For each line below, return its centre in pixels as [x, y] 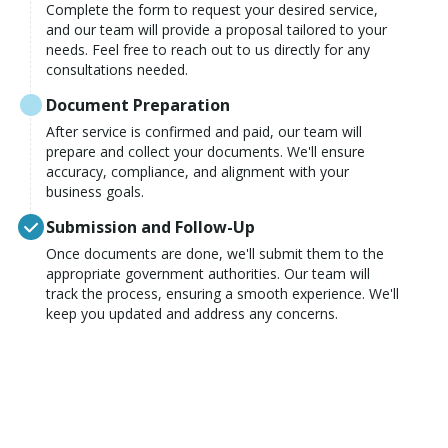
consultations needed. [117, 69]
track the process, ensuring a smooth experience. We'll [222, 293]
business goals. [95, 191]
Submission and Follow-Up [150, 227]
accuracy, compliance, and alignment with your [197, 171]
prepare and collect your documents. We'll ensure [205, 151]
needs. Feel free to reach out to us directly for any [208, 49]
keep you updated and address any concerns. [192, 313]
